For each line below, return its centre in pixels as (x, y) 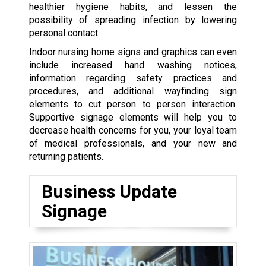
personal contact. (64, 33)
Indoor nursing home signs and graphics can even (133, 52)
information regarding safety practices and (133, 78)
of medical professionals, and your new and (133, 144)
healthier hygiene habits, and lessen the (133, 7)
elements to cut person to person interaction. (133, 104)
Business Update (109, 192)
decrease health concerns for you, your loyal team (133, 131)
